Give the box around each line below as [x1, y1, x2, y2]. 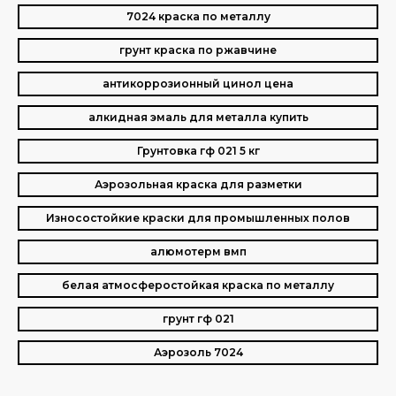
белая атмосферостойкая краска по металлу [62, 278, 334, 292]
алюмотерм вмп [149, 245, 247, 258]
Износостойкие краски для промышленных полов [46, 211, 350, 225]
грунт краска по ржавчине [119, 43, 277, 57]
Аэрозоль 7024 [153, 346, 243, 359]
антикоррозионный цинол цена [103, 77, 293, 90]
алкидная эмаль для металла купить [88, 110, 308, 124]
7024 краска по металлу [126, 10, 270, 23]
